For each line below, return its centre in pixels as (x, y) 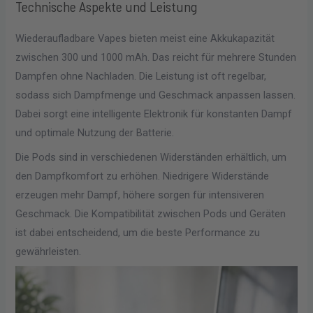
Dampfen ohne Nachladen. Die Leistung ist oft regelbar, (141, 77)
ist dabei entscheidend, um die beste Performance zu (138, 232)
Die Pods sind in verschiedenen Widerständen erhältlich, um (151, 157)
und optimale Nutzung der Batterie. (95, 133)
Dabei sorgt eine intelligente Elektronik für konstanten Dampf (154, 114)
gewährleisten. (49, 251)
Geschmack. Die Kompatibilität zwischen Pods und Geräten (151, 213)
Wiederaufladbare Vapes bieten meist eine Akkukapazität (145, 39)
